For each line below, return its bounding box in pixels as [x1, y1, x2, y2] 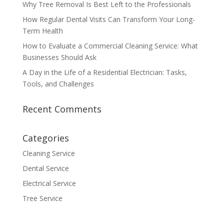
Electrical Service [22, 178, 76, 188]
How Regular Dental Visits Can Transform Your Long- [22, 14, 195, 24]
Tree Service [22, 193, 62, 203]
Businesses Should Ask [22, 52, 98, 62]
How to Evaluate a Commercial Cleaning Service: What [22, 41, 198, 51]
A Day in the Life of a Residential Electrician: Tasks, [22, 67, 187, 77]
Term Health [22, 26, 63, 36]
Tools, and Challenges [22, 79, 96, 89]
